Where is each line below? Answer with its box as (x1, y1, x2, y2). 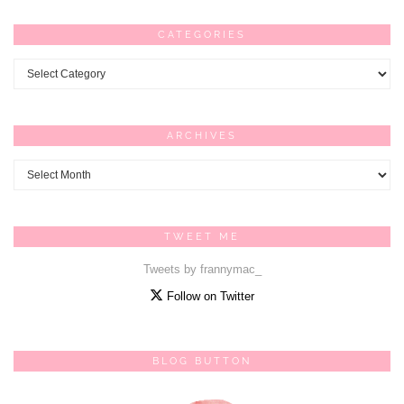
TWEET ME (164, 231, 240, 243)
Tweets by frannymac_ (142, 262, 262, 277)
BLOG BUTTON (152, 355, 252, 368)
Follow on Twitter (163, 289, 254, 304)
